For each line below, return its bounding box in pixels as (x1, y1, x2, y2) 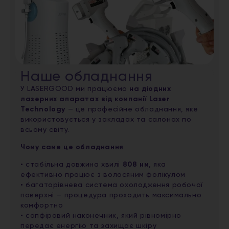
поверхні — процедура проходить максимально (20, 192, 202, 199)
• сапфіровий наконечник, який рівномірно (20, 212, 182, 220)
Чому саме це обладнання (20, 144, 124, 151)
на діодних (129, 85, 171, 93)
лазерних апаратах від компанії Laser (20, 95, 170, 103)
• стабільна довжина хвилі (20, 161, 123, 169)
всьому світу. (20, 126, 70, 133)
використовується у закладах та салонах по (20, 116, 192, 123)
